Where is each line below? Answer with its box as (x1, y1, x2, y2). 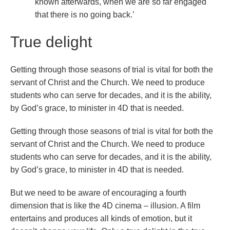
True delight (10, 33, 92, 50)
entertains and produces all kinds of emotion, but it (10, 214, 192, 223)
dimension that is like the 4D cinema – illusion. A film (10, 201, 200, 210)
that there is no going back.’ (35, 10, 135, 19)
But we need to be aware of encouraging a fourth (10, 188, 186, 197)
